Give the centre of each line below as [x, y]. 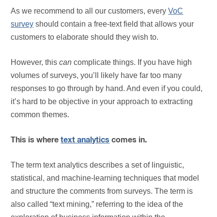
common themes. [40, 115]
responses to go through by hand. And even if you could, [107, 89]
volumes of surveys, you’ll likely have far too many [96, 76]
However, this [35, 62]
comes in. [128, 140]
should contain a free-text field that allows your [114, 24]
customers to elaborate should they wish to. [85, 37]
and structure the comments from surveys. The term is [102, 191]
